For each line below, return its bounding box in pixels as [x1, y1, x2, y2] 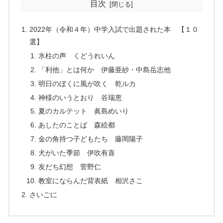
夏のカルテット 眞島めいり [38, 107, 129, 115]
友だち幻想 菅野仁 [38, 162, 101, 171]
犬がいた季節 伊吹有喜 [38, 149, 115, 157]
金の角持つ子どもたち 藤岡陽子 [38, 135, 143, 143]
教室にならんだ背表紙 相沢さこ [38, 176, 143, 185]
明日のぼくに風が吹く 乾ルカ [38, 79, 136, 88]
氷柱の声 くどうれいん [38, 51, 115, 60]
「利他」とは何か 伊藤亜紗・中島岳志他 [38, 65, 171, 74]
